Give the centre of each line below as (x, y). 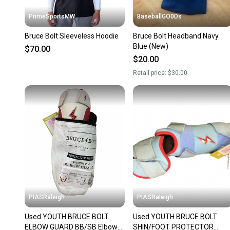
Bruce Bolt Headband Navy (176, 36)
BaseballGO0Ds (159, 17)
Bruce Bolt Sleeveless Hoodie (72, 36)
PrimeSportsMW (52, 17)
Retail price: (150, 73)
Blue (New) (150, 46)
